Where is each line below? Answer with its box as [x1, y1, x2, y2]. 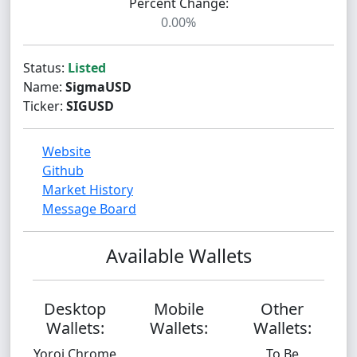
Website [42, 143, 91, 160]
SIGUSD [66, 97, 114, 115]
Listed [68, 59, 106, 76]
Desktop [44, 298, 106, 320]
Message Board [42, 200, 136, 218]
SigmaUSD [65, 78, 131, 96]
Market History [42, 181, 133, 198]
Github [42, 162, 84, 179]
